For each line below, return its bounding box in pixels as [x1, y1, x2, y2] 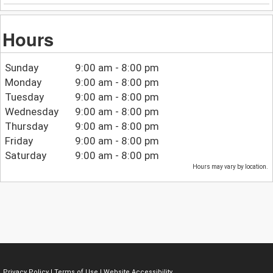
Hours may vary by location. [193, 163, 269, 171]
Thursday [4, 120, 48, 133]
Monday [4, 76, 41, 89]
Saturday [4, 149, 46, 162]
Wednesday [4, 105, 58, 118]
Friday [4, 135, 33, 147]
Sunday [4, 62, 38, 74]
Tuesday [4, 91, 44, 104]
